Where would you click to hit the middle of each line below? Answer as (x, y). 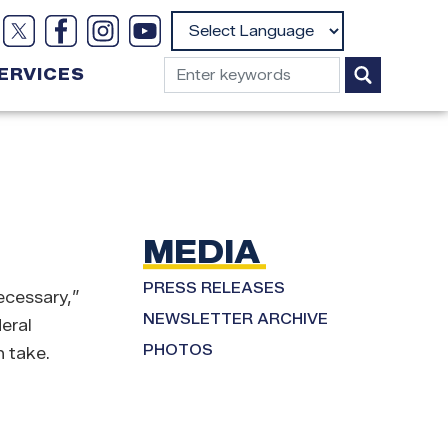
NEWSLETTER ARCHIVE (235, 319)
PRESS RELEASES (214, 288)
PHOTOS (178, 350)
